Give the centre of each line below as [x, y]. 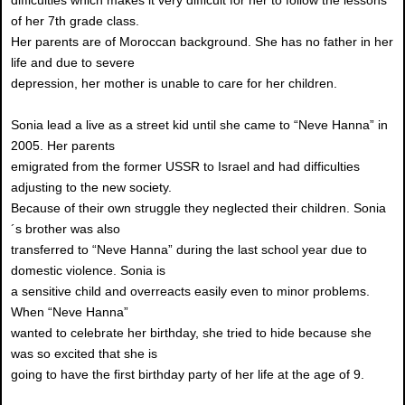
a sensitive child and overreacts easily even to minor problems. [190, 292]
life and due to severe [73, 63]
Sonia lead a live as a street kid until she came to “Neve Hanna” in [199, 125]
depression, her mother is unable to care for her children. [174, 84]
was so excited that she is [84, 354]
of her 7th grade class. [75, 21]
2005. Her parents [63, 146]
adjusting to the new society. [91, 188]
